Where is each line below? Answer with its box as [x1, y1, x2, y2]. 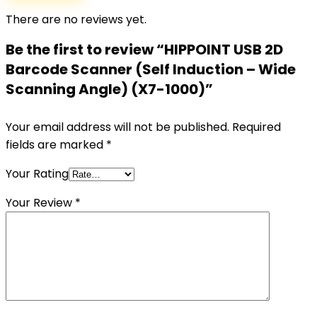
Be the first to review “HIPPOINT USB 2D [6, 40, 283, 59]
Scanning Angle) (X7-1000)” [6, 79, 213, 99]
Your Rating [6, 166, 69, 182]
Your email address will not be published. [6, 119, 229, 135]
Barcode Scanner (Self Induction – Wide [6, 59, 296, 79]
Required [232, 119, 281, 135]
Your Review [6, 195, 75, 211]
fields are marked [6, 137, 106, 153]
